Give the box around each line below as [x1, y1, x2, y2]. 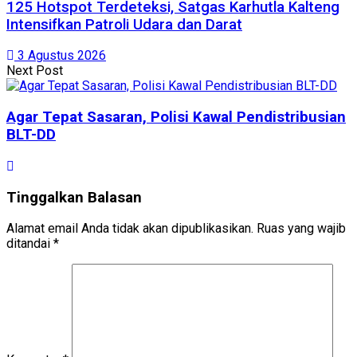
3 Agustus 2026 [14, 48, 106, 64]
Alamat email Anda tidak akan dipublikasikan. [6, 221, 253, 237]
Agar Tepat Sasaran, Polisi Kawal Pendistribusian [6, 108, 346, 127]
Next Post [6, 63, 63, 79]
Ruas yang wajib [257, 221, 346, 237]
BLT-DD [6, 126, 56, 144]
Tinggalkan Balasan [6, 188, 142, 206]
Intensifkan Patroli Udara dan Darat [6, 15, 242, 33]
